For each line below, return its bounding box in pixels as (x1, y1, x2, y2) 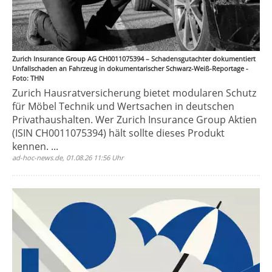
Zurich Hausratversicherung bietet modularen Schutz (12, 86, 256, 100)
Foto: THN (12, 73, 44, 83)
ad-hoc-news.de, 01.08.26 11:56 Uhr (12, 153, 124, 162)
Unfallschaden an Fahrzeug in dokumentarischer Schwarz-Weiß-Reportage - (12, 64, 248, 73)
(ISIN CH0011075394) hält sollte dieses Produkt (12, 126, 225, 140)
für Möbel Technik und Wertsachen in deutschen (12, 100, 234, 113)
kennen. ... (12, 140, 58, 153)
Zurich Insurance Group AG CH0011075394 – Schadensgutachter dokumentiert (12, 54, 256, 63)
